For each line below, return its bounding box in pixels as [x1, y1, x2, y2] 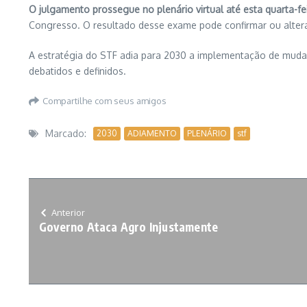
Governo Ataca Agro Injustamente [39, 219, 219, 234]
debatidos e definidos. [29, 65, 126, 77]
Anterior [51, 207, 85, 218]
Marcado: [45, 127, 86, 139]
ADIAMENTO [127, 127, 177, 138]
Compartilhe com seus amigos [42, 95, 167, 106]
